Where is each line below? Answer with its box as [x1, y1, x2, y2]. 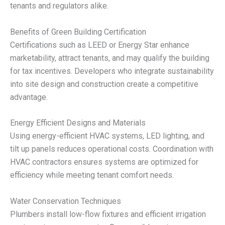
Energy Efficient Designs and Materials [10, 118, 146, 128]
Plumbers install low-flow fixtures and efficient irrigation [10, 209, 206, 219]
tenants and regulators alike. [10, 1, 108, 11]
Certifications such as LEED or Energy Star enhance [10, 40, 189, 50]
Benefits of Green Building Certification [10, 27, 146, 37]
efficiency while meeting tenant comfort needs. [10, 170, 174, 180]
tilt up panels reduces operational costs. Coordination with [10, 144, 213, 154]
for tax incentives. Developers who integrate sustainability [10, 66, 214, 76]
